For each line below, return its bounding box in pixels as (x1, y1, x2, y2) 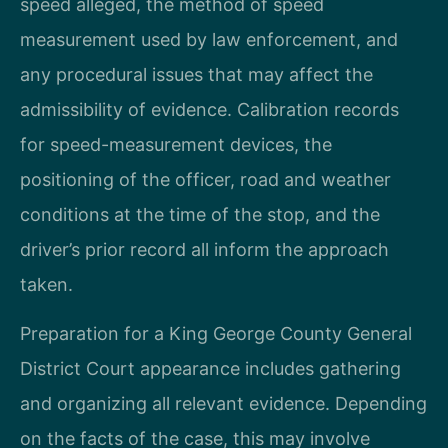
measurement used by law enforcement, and (20, 29, 398, 50)
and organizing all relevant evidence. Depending (20, 393, 427, 415)
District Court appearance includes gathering (20, 358, 401, 380)
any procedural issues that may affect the (20, 64, 373, 85)
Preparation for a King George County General (20, 323, 412, 345)
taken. (20, 274, 73, 295)
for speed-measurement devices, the (20, 134, 332, 155)
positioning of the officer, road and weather (20, 169, 391, 190)
